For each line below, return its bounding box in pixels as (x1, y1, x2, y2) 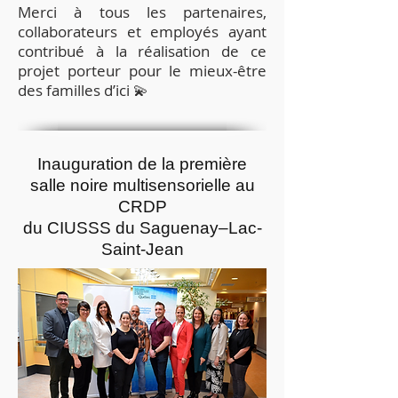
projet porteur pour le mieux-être (18, 60, 267, 81)
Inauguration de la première (37, 155, 247, 173)
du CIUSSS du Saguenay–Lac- (22, 219, 262, 237)
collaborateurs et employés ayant (18, 21, 267, 42)
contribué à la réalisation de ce (18, 41, 267, 61)
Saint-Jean (100, 240, 184, 259)
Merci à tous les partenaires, (18, 2, 267, 22)
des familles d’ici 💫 (18, 80, 148, 100)
